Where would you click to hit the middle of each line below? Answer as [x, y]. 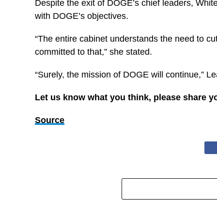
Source [50, 120]
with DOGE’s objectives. [82, 16]
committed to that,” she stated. [93, 52]
